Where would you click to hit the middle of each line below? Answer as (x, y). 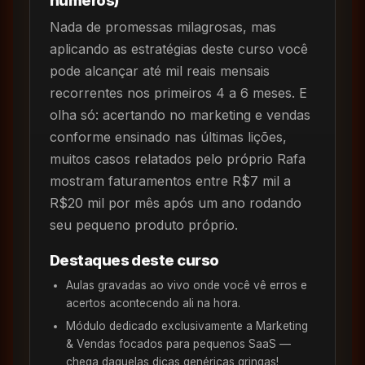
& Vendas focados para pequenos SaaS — (178, 343)
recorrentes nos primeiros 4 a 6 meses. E (178, 92)
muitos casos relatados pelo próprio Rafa (178, 158)
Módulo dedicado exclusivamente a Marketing (187, 325)
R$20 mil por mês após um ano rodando (176, 202)
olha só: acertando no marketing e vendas (180, 114)
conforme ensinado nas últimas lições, (168, 136)
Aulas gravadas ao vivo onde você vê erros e (187, 285)
